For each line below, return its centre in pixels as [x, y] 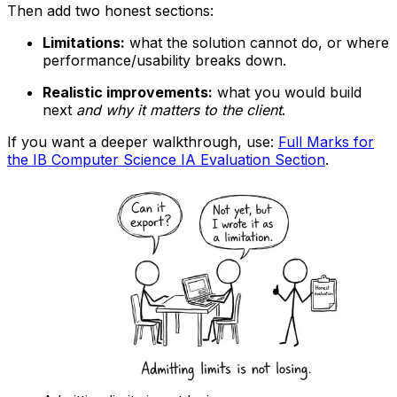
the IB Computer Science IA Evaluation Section [166, 159]
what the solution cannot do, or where [257, 42]
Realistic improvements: [128, 92]
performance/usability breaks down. [164, 60]
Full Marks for [326, 141]
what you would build [287, 92]
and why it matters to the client [179, 109]
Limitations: [84, 42]
